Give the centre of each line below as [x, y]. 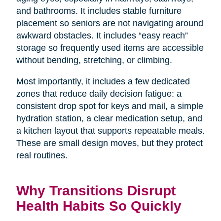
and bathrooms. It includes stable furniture [99, 11]
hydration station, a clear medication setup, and [109, 118]
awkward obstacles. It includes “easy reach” [102, 35]
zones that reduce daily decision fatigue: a [99, 93]
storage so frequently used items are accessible [110, 48]
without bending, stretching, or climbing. [94, 60]
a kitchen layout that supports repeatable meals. [110, 130]
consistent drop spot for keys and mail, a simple [110, 106]
